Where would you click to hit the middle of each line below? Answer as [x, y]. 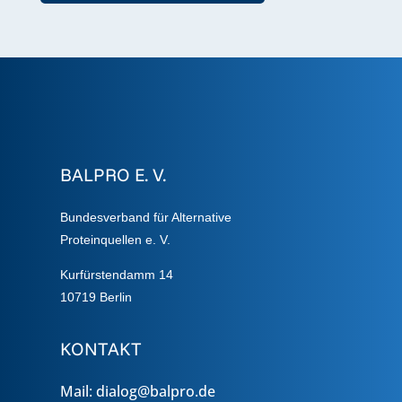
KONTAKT [101, 348]
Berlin [114, 297]
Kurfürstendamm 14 [117, 274]
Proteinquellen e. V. [116, 239]
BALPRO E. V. [114, 174]
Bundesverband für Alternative [146, 217]
